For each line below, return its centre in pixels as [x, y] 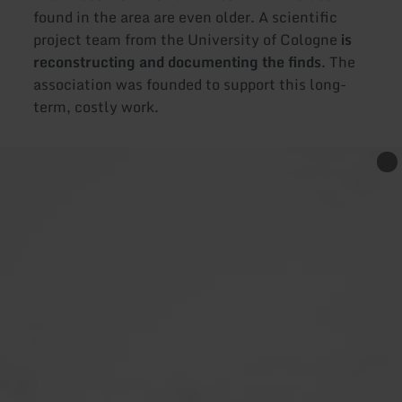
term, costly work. [96, 106]
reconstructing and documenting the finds [178, 61]
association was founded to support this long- [190, 84]
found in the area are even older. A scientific [186, 17]
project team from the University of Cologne [188, 39]
